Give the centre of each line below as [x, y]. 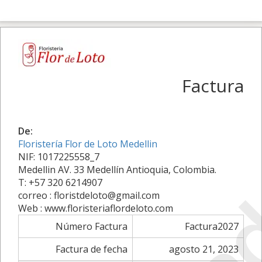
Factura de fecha [92, 249]
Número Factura [92, 226]
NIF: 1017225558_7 [59, 157]
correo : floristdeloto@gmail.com [89, 195]
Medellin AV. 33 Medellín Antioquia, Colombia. [117, 170]
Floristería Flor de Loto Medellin [88, 144]
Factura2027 [212, 226]
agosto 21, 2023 [204, 249]
